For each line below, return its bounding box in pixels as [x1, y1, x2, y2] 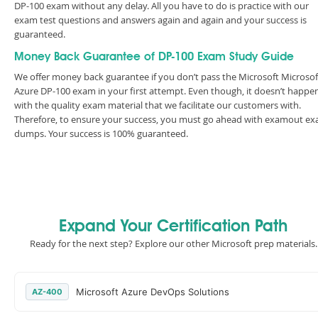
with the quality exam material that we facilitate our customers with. [14, 99, 301, 111]
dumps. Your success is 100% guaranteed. [14, 127, 188, 140]
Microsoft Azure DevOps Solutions [76, 286, 229, 297]
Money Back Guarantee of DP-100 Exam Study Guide [14, 52, 294, 63]
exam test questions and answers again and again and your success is [14, 13, 307, 26]
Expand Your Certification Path [59, 219, 287, 236]
